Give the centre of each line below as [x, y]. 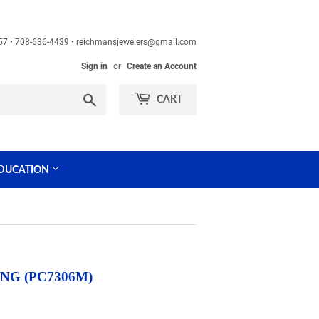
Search [112, 98]
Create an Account [162, 66]
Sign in [94, 66]
